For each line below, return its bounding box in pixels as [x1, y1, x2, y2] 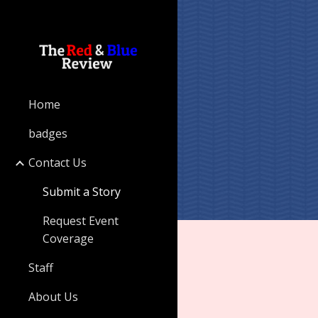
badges [28, 126, 67, 141]
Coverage [43, 231, 94, 246]
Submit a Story [43, 184, 121, 199]
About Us [28, 289, 78, 305]
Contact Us [28, 155, 87, 170]
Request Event [43, 213, 119, 229]
